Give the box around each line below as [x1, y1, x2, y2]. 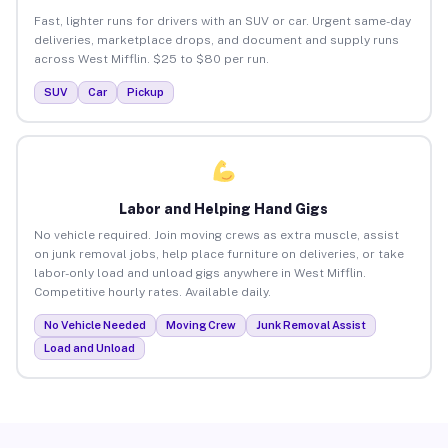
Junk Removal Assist [255, 318, 366, 331]
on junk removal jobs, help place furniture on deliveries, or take [33, 246, 404, 261]
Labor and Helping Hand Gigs [119, 200, 329, 217]
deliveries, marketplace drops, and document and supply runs [33, 32, 399, 47]
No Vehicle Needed [43, 318, 146, 331]
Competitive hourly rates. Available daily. [33, 284, 271, 299]
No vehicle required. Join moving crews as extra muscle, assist [33, 227, 399, 242]
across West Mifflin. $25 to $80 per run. [33, 51, 269, 66]
